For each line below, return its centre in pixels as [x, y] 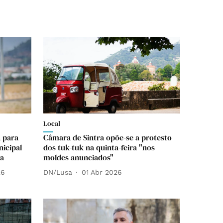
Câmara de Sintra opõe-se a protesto [108, 138]
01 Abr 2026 [102, 172]
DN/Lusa [58, 172]
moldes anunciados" [78, 158]
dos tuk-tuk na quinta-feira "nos [99, 148]
